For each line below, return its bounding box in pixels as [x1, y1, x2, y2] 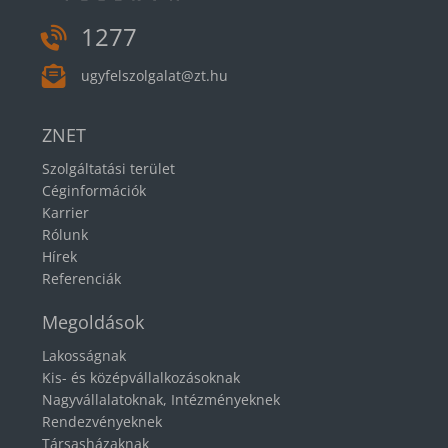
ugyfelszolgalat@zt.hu [81, 65, 228, 85]
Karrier [42, 202, 89, 222]
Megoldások [42, 309, 144, 334]
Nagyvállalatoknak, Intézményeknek [42, 389, 280, 409]
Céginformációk [42, 180, 146, 200]
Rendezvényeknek [42, 411, 162, 431]
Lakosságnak [42, 345, 126, 365]
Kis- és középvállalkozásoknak [42, 367, 240, 387]
